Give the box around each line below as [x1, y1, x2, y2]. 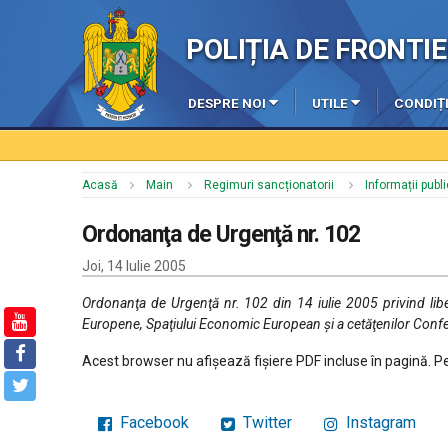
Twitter [239, 413, 292, 433]
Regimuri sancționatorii [204, 178, 334, 193]
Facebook [116, 413, 189, 433]
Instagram [342, 413, 416, 433]
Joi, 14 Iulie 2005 [82, 257, 186, 274]
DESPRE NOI [188, 96, 266, 111]
